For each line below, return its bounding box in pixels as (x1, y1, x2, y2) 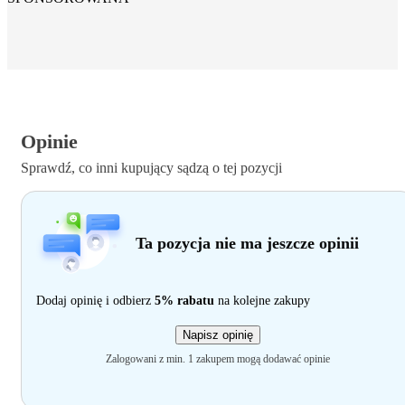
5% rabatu (155, 294, 214, 308)
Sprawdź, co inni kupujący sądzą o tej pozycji (21, 160, 282, 176)
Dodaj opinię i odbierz (36, 294, 155, 308)
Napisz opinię (183, 328, 253, 343)
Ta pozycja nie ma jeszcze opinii (136, 234, 359, 253)
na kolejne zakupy (214, 294, 310, 308)
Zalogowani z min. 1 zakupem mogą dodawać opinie (106, 353, 330, 366)
